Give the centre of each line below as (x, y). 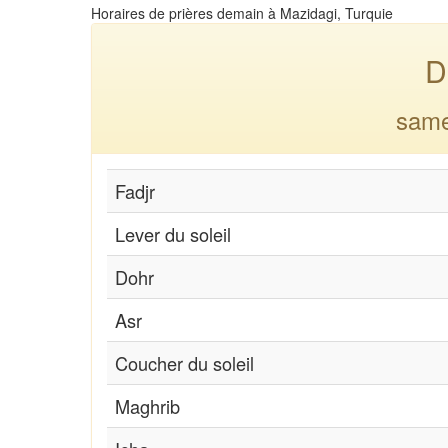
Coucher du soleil (184, 362)
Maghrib (147, 405)
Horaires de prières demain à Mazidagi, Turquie (242, 12)
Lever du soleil (173, 233)
